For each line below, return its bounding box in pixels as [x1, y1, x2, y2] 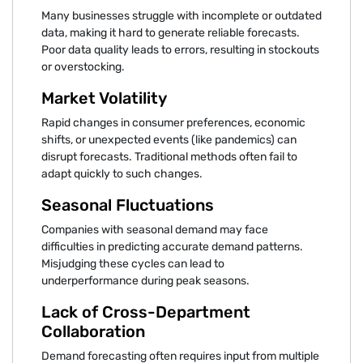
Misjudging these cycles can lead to [41, 256, 224, 271]
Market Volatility [41, 88, 167, 108]
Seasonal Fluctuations [41, 194, 214, 215]
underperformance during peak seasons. [41, 273, 250, 288]
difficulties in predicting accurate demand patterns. [41, 239, 303, 254]
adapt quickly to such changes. [41, 166, 203, 181]
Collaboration [41, 321, 145, 341]
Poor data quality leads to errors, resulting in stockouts [41, 42, 319, 57]
